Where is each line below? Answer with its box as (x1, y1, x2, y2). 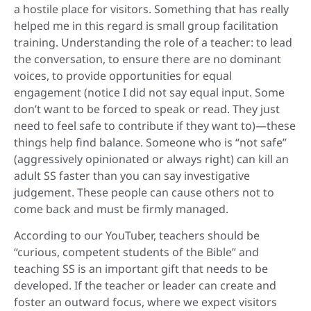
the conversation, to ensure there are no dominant (14, 51, 281, 67)
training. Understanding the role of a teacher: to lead (14, 34, 292, 50)
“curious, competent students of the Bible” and (14, 244, 259, 260)
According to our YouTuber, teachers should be (14, 228, 260, 244)
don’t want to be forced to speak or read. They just (14, 101, 280, 117)
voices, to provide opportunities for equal (14, 67, 232, 83)
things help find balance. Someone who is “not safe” (14, 134, 287, 150)
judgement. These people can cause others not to (14, 184, 274, 200)
